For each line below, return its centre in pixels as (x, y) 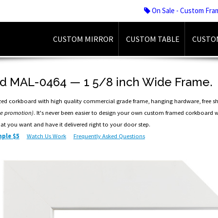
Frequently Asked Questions (109, 136)
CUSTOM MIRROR (83, 39)
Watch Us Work (46, 136)
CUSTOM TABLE (153, 39)
